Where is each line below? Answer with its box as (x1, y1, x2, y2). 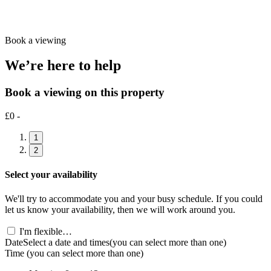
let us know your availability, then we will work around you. (5, 204, 235, 215)
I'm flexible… (19, 226, 72, 237)
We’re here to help (5, 57, 121, 74)
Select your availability (5, 169, 97, 180)
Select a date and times (23, 237, 109, 247)
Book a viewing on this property (5, 86, 165, 99)
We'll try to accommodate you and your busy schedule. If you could (5, 193, 263, 204)
